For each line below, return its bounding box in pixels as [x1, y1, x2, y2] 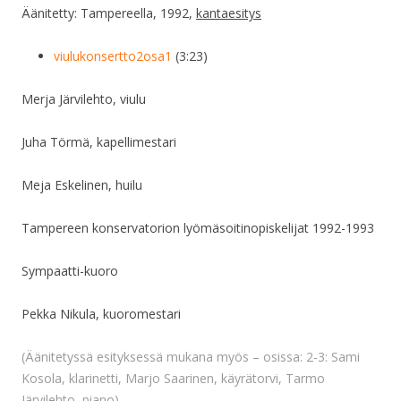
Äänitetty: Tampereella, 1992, [21, 4, 196, 22]
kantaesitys [196, 4, 261, 22]
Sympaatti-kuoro [21, 262, 118, 280]
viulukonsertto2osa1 [54, 47, 172, 65]
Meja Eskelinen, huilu [21, 176, 142, 194]
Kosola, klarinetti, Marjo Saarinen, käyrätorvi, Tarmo [21, 370, 325, 388]
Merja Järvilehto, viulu [21, 90, 146, 108]
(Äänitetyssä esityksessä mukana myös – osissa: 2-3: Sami [21, 348, 360, 366]
